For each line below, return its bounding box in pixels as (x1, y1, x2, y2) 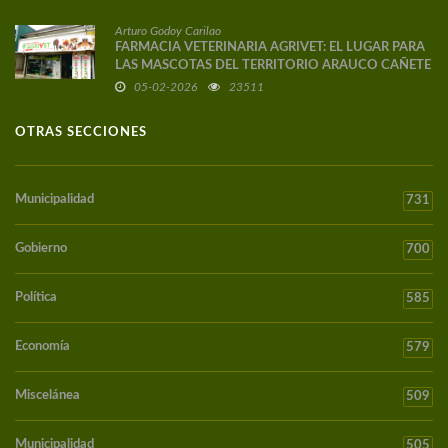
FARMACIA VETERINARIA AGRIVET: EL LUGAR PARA (115, 41, 425, 55)
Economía (15, 340, 70, 354)
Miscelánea (15, 389, 80, 403)
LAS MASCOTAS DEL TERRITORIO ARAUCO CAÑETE (115, 59, 431, 73)
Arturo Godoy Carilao (115, 25, 221, 38)
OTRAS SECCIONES (15, 126, 147, 140)
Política (15, 291, 57, 305)
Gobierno (15, 242, 67, 256)
